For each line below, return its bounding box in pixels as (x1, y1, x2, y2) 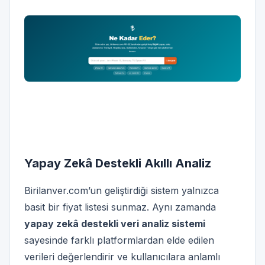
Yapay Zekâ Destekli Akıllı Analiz (24, 156, 211, 170)
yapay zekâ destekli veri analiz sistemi (24, 217, 205, 230)
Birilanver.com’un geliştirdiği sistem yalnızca (24, 184, 219, 196)
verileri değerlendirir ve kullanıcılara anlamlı (24, 250, 220, 263)
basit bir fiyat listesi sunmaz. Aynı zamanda (24, 201, 216, 213)
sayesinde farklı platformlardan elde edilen (24, 234, 214, 246)
